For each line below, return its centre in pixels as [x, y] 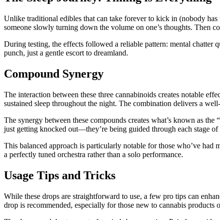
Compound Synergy [54, 73]
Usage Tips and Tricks [60, 175]
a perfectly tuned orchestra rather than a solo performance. [94, 154]
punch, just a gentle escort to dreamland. [66, 53]
